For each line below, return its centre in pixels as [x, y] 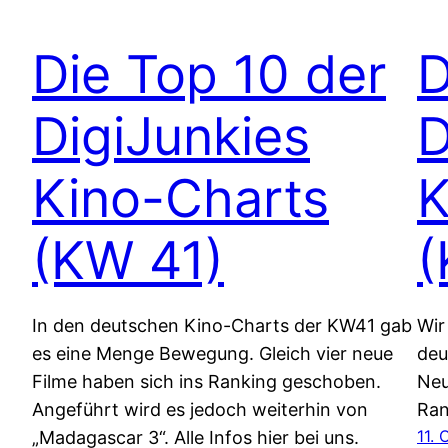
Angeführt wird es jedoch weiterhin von [200, 409]
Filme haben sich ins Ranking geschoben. [206, 381]
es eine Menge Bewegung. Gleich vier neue [212, 353]
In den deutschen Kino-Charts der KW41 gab [222, 325]
